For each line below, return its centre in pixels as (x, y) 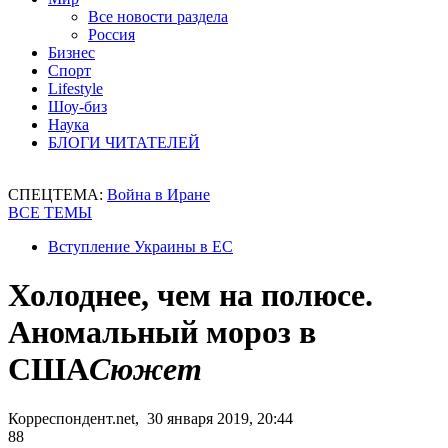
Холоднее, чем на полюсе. (190, 295)
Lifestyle (75, 88)
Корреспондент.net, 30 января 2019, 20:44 (150, 418)
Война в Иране (158, 194)
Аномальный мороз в (162, 332)
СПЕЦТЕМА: (57, 194)
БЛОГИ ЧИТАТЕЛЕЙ (124, 142)
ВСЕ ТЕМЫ (50, 212)
